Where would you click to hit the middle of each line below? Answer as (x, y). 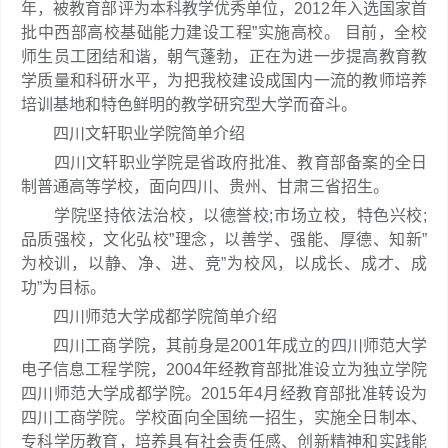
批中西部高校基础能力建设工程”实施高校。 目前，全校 (224, 32)
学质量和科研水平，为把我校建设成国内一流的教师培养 (224, 80)
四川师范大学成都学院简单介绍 (149, 316)
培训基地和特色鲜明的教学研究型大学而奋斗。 (189, 104)
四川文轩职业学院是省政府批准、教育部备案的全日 (224, 162)
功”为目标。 (63, 287)
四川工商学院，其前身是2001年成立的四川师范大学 (224, 345)
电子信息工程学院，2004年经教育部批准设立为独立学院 (224, 369)
